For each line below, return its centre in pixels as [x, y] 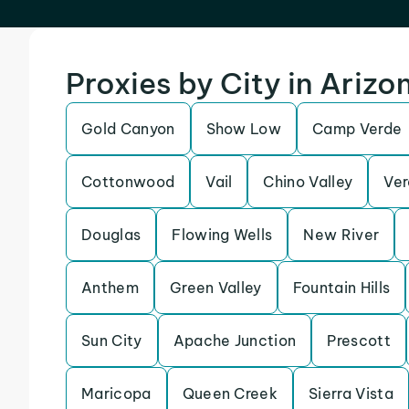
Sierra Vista [351, 393]
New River [341, 235]
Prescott [359, 341]
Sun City [112, 341]
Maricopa [116, 393]
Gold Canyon [128, 129]
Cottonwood [128, 182]
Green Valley [215, 288]
